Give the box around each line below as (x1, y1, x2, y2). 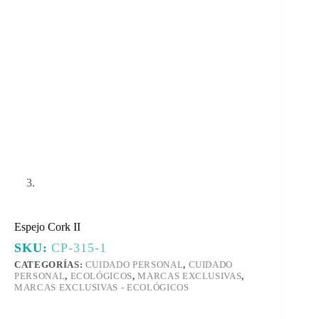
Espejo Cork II (14, 221, 80, 234)
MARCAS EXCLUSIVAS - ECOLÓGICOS (14, 282, 189, 293)
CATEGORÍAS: (14, 259, 85, 271)
